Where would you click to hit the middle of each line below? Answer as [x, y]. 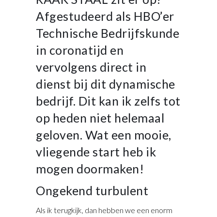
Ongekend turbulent [92, 190]
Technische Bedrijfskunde [108, 33]
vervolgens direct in [91, 67]
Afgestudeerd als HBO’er [105, 16]
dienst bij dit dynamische [106, 84]
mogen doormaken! [90, 168]
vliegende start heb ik [96, 151]
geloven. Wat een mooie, [104, 134]
